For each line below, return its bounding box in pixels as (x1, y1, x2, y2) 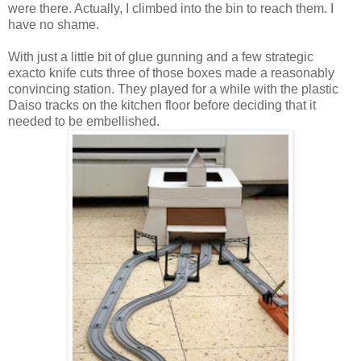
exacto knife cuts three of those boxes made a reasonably (8, 66, 334, 81)
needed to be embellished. (8, 114, 160, 129)
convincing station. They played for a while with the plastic (8, 82, 338, 97)
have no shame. (8, 18, 99, 32)
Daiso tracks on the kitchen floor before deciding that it (8, 98, 316, 113)
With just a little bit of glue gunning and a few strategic (8, 50, 313, 64)
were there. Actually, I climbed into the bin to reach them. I (8, 2, 334, 16)
